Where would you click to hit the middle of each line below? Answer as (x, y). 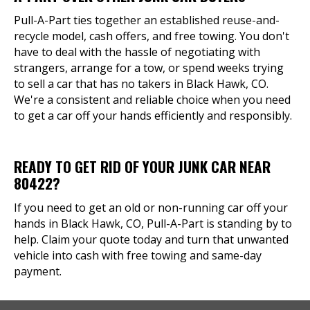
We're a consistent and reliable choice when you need (152, 100)
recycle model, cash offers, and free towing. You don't (152, 36)
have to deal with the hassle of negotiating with (137, 52)
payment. (38, 271)
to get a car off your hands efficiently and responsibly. (153, 116)
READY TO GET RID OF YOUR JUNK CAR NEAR (142, 166)
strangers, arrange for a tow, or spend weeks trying (149, 68)
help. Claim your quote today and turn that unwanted (151, 239)
